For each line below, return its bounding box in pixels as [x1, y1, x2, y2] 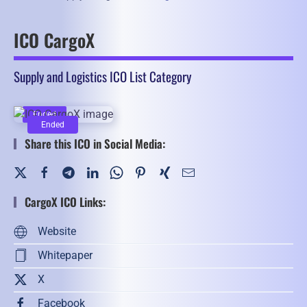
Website [38, 225, 76, 238]
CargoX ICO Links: [22, 193, 106, 210]
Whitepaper [38, 249, 93, 262]
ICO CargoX [14, 27, 95, 54]
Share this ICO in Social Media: [22, 134, 166, 152]
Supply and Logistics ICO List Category [14, 66, 191, 86]
